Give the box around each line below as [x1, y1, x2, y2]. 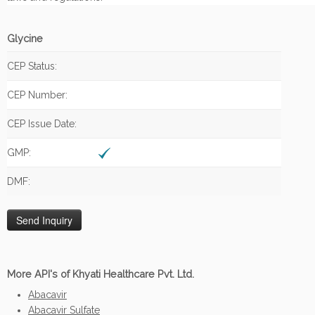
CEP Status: [7, 60, 57, 72]
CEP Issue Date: [7, 118, 77, 129]
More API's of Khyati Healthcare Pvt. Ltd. [7, 268, 194, 280]
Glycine [7, 32, 43, 44]
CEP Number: [7, 89, 67, 101]
